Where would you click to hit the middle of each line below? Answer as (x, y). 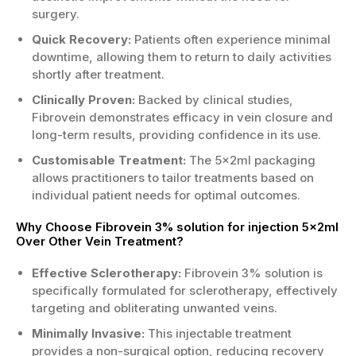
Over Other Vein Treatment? (100, 241)
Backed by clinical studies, (214, 100)
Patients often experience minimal (231, 39)
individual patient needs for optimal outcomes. (166, 195)
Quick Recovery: (81, 39)
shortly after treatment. (98, 74)
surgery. (56, 14)
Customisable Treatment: (109, 160)
